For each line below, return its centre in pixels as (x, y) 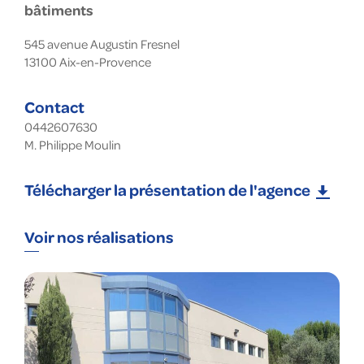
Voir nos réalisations (99, 236)
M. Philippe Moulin (73, 145)
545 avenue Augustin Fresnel (102, 44)
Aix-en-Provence (105, 62)
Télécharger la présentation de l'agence (167, 189)
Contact (54, 106)
